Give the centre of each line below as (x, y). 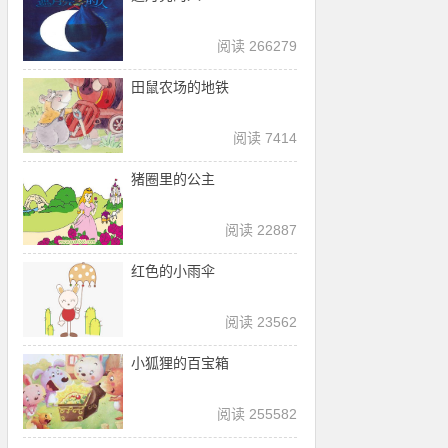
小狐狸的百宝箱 (180, 363)
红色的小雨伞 (173, 271)
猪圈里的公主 (173, 179)
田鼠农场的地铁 (180, 87)
